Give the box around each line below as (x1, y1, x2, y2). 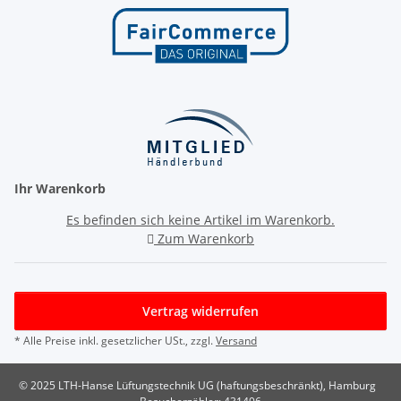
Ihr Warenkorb (14, 179, 106, 197)
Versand (216, 332, 257, 348)
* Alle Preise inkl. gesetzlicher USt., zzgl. (14, 332, 216, 348)
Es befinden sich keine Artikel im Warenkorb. (66, 210, 335, 228)
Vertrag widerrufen (142, 302, 259, 320)
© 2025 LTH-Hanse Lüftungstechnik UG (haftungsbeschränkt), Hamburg (18, 377, 376, 393)
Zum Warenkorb (154, 229, 254, 247)
